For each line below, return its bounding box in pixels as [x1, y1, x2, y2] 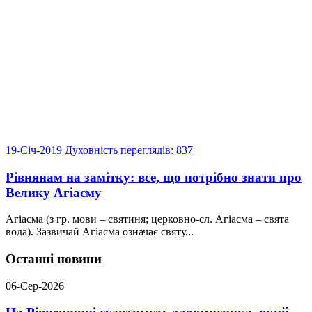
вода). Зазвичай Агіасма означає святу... [6, 226, 194, 238]
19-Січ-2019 [6, 143, 65, 156]
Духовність [65, 143, 118, 156]
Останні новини [6, 251, 102, 267]
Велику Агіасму [6, 185, 102, 200]
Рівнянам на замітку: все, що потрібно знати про [6, 169, 302, 185]
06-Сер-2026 [6, 279, 64, 292]
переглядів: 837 [120, 143, 193, 156]
